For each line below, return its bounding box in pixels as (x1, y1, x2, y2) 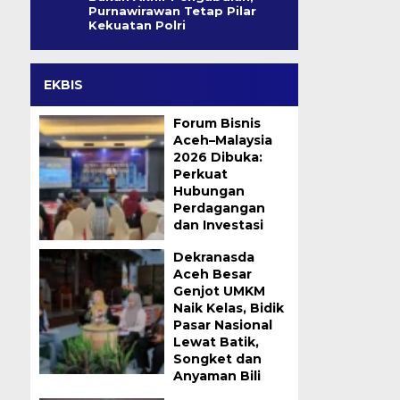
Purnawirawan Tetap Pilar (87, 4, 256, 18)
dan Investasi (172, 217, 263, 233)
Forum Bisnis (172, 115, 261, 131)
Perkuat (172, 166, 228, 182)
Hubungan (172, 183, 245, 199)
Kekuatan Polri (87, 18, 186, 32)
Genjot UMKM (172, 283, 265, 299)
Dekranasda (172, 249, 254, 265)
